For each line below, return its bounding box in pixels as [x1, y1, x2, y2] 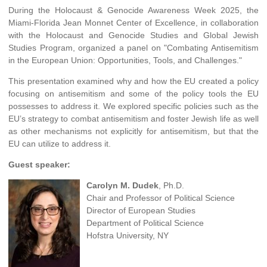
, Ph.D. [158, 180, 184, 190]
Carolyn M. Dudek [86, 180, 159, 190]
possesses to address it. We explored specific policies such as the [8, 101, 259, 111]
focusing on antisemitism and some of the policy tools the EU [8, 88, 259, 98]
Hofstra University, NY [86, 230, 169, 240]
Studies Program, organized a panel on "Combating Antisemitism [8, 42, 259, 52]
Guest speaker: [8, 159, 70, 169]
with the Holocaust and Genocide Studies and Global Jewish [8, 30, 259, 40]
